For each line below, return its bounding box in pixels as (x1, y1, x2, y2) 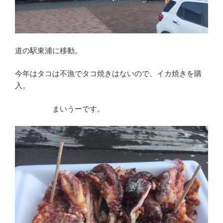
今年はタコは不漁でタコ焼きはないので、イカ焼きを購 (15, 69, 202, 78)
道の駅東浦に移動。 (15, 46, 82, 55)
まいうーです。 (15, 104, 105, 113)
